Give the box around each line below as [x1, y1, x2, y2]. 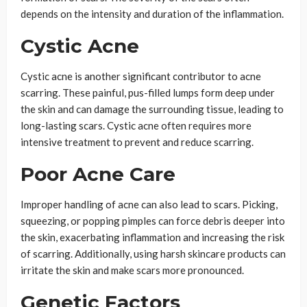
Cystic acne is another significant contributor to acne [21, 70, 261, 83]
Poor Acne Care [21, 162, 175, 186]
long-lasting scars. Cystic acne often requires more [21, 119, 251, 132]
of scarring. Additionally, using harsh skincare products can [21, 247, 286, 260]
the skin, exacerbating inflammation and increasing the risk [21, 231, 284, 244]
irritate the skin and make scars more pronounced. [21, 264, 244, 277]
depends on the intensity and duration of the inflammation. [21, 8, 284, 21]
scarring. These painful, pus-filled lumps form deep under [21, 86, 275, 99]
